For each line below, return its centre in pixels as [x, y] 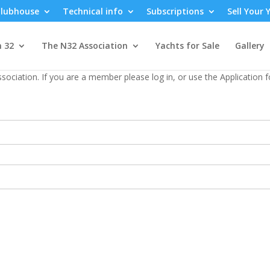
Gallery [250, 46]
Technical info [93, 11]
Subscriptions [175, 11]
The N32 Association [84, 46]
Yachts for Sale [187, 46]
